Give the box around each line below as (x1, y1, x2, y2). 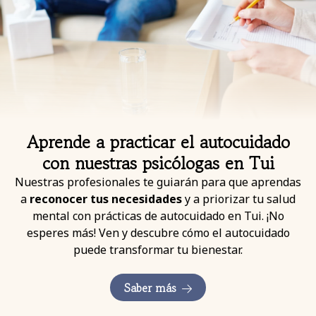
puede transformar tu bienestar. (73, 242, 243, 258)
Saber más (124, 279, 176, 297)
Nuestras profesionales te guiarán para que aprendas (15, 174, 301, 190)
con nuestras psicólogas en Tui (42, 150, 274, 176)
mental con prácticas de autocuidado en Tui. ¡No (32, 208, 284, 224)
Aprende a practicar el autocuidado (26, 129, 290, 155)
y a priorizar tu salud (182, 191, 296, 207)
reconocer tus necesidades (30, 191, 182, 207)
